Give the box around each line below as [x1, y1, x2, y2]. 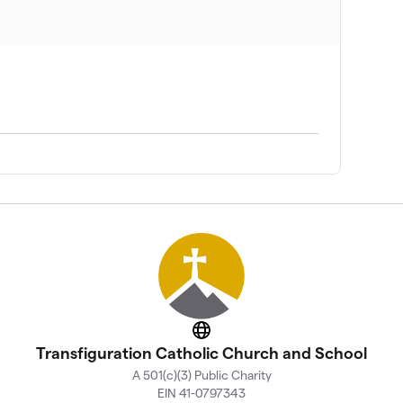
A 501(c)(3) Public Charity [131, 367, 272, 382]
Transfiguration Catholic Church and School [36, 344, 367, 362]
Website [200, 327, 255, 344]
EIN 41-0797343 [157, 385, 246, 400]
